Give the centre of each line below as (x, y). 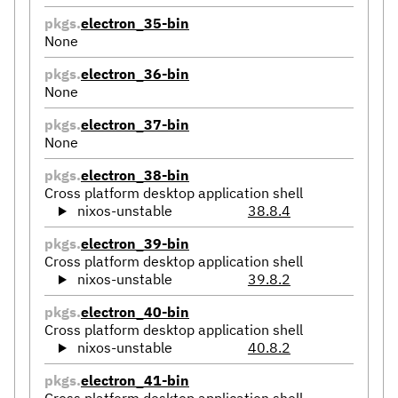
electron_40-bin (135, 312)
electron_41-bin (135, 381)
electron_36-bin (135, 74)
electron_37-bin (135, 125)
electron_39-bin (135, 244)
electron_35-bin (135, 24)
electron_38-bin (135, 175)
